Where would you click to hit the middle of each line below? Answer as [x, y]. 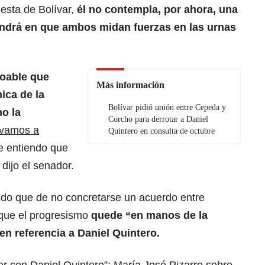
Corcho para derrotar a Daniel [158, 119]
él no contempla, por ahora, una [156, 10]
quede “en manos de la [148, 216]
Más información [130, 85]
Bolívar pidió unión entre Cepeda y [167, 108]
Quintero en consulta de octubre [161, 131]
